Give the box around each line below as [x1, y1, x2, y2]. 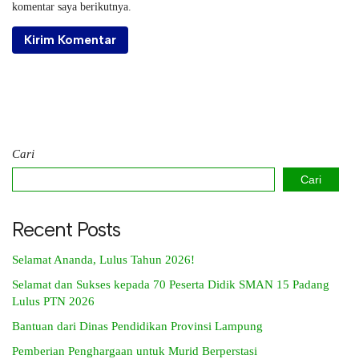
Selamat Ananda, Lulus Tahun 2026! [12, 253, 195, 267]
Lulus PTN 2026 [12, 295, 95, 309]
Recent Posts [12, 217, 120, 242]
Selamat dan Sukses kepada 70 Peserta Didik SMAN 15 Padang [12, 278, 329, 292]
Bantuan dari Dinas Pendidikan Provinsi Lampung [12, 320, 263, 333]
